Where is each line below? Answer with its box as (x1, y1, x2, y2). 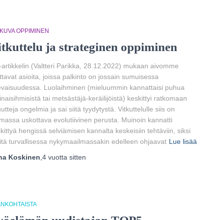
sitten (67, 153, 86, 161)
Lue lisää (169, 137, 197, 145)
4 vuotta (42, 153, 67, 161)
